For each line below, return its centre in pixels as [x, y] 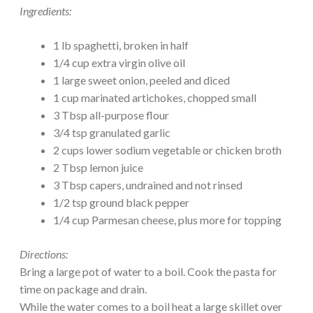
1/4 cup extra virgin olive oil [119, 63]
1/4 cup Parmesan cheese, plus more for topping [167, 220]
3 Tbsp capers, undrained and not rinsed [148, 185]
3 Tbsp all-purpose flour [111, 115]
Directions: [44, 254]
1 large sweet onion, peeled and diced [141, 80]
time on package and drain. [83, 289]
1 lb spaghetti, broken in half [121, 45]
